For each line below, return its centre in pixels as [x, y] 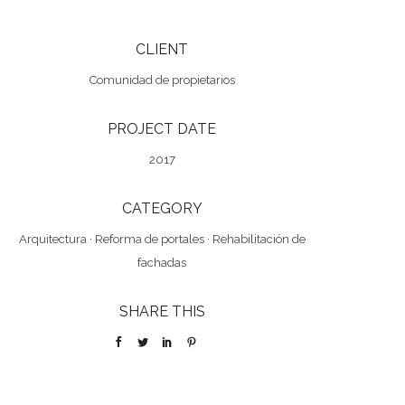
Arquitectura [52, 239]
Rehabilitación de [259, 239]
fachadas [162, 263]
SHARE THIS [162, 311]
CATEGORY [162, 208]
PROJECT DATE [162, 129]
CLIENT [162, 49]
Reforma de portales [149, 239]
